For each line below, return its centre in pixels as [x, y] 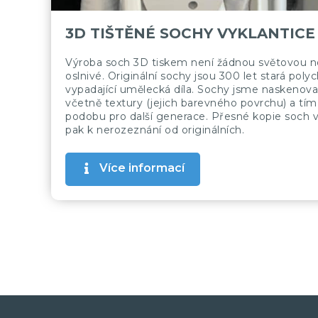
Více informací [142, 168]
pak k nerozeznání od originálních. [155, 130]
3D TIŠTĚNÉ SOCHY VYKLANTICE [190, 34]
